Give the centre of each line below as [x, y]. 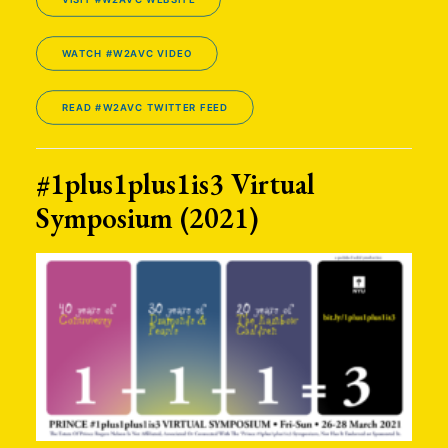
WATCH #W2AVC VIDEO [126, 53]
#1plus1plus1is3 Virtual [175, 184]
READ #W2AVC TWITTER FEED [144, 107]
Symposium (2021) [147, 218]
